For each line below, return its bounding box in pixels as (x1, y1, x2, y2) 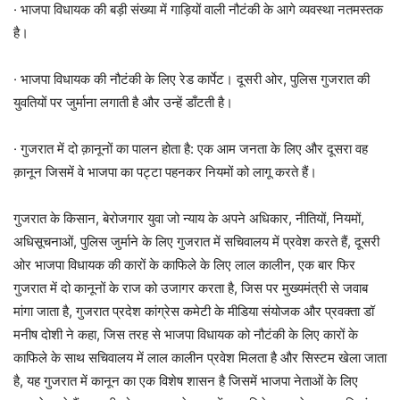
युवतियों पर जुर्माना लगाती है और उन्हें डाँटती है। (13, 94, 233, 111)
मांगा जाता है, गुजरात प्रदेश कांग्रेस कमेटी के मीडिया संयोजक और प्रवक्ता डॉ (13, 303, 374, 320)
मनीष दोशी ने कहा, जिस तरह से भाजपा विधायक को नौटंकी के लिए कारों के (13, 326, 358, 343)
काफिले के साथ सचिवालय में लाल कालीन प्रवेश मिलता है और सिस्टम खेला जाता (13, 349, 387, 366)
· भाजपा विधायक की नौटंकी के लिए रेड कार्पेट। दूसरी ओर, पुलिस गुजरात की (13, 71, 370, 87)
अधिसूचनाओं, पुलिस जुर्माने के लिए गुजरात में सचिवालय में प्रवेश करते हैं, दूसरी (13, 233, 379, 250)
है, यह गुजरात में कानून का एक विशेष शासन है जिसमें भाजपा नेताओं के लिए (13, 372, 358, 389)
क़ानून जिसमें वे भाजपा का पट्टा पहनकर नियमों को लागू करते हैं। (13, 163, 317, 180)
